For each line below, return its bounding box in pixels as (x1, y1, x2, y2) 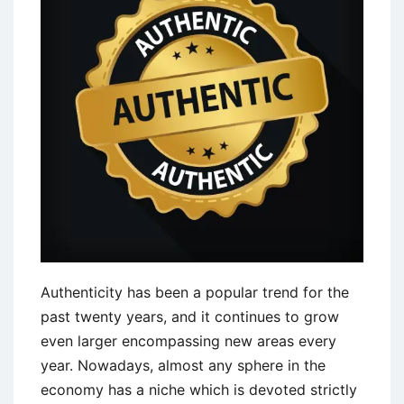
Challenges (183, 14, 258, 32)
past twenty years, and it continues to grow (41, 308, 339, 326)
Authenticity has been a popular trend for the (41, 283, 349, 302)
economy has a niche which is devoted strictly (41, 381, 357, 399)
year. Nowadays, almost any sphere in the (41, 356, 326, 375)
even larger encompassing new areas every (41, 332, 336, 351)
